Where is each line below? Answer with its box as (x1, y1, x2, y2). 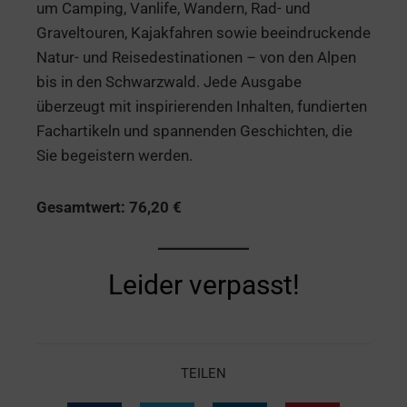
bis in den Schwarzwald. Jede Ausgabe (36, 72, 302, 91)
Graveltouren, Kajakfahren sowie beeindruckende (36, 23, 371, 42)
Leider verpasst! (107, 268, 300, 301)
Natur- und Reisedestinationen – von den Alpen (36, 47, 356, 66)
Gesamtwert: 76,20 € (36, 197, 182, 216)
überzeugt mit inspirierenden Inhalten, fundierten (36, 96, 367, 115)
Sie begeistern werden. (36, 145, 193, 164)
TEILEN (181, 364, 226, 382)
